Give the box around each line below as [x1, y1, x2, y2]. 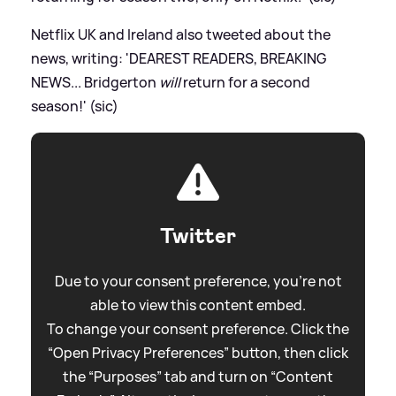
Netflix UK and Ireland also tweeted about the [31, 25, 331, 45]
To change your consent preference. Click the [47, 319, 349, 339]
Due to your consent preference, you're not [54, 271, 342, 292]
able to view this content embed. [90, 295, 306, 316]
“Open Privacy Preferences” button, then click [48, 343, 348, 363]
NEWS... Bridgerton [31, 72, 159, 93]
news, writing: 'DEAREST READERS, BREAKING [31, 49, 326, 69]
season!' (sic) [31, 96, 118, 117]
